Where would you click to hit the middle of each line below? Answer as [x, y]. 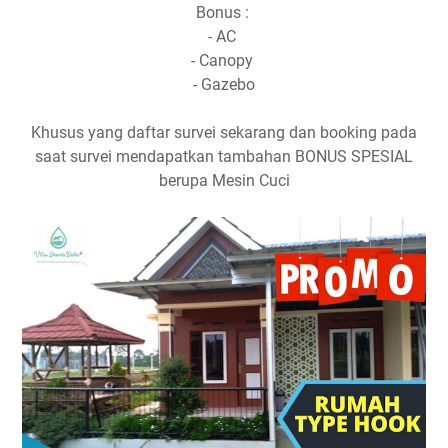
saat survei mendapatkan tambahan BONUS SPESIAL [224, 157]
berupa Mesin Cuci [224, 181]
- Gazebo [224, 85]
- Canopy [224, 61]
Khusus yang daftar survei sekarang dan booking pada [224, 133]
